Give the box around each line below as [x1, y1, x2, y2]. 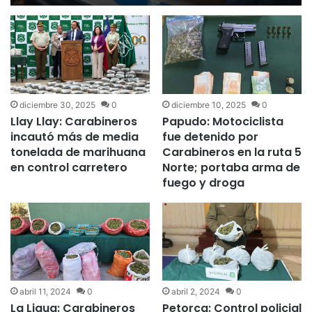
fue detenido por [162, 128, 258, 145]
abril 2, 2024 [171, 286, 220, 297]
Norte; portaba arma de [162, 159, 300, 175]
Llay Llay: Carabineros [10, 113, 138, 130]
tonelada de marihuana [10, 143, 146, 160]
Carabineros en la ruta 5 [162, 143, 302, 160]
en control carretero [10, 159, 128, 175]
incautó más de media [10, 128, 139, 145]
